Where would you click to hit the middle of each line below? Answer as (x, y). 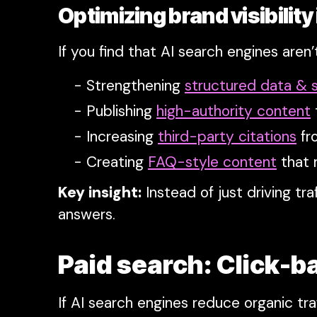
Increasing (122, 137)
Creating (117, 162)
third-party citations (227, 137)
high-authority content (234, 111)
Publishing (121, 111)
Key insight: (100, 193)
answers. (87, 215)
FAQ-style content (212, 162)
